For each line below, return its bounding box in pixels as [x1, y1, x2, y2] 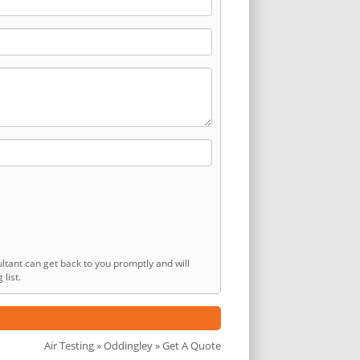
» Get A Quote [153, 337, 221, 353]
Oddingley [104, 337, 153, 353]
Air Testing [44, 337, 94, 353]
